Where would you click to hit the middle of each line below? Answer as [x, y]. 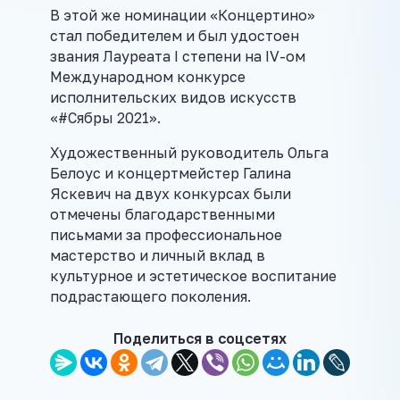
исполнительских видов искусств [173, 97]
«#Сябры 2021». [105, 117]
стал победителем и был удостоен [175, 35]
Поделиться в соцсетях [200, 338]
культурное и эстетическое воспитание [193, 275]
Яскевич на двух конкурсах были [171, 193]
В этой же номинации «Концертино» [183, 15]
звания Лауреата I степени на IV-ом [178, 56]
